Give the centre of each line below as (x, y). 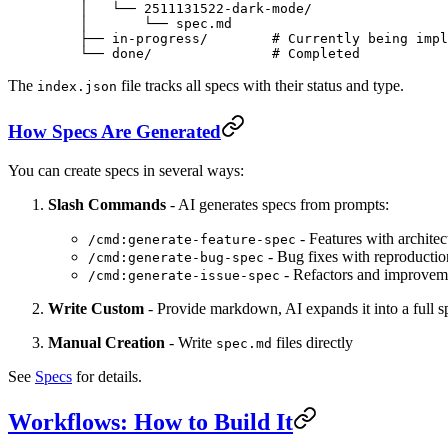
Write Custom (96, 308)
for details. (107, 376)
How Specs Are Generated (114, 132)
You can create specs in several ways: (126, 170)
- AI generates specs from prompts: (277, 204)
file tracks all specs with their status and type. (260, 86)
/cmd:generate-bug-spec (176, 257)
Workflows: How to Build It (150, 421)
